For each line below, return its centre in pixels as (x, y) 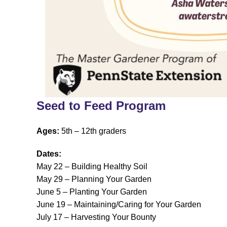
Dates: (49, 154)
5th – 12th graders (93, 131)
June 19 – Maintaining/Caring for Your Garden (119, 204)
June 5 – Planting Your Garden (92, 192)
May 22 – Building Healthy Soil (92, 166)
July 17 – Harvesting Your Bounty (96, 217)
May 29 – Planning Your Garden (94, 179)
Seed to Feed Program (101, 105)
